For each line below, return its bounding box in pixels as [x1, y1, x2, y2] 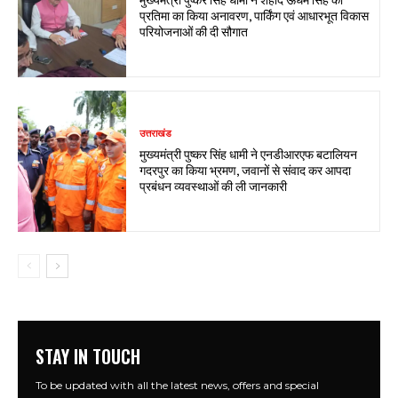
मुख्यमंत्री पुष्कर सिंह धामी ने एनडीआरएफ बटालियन [139, 144, 358, 163]
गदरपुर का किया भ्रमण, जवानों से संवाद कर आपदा [139, 160, 352, 179]
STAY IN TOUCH [36, 343, 140, 370]
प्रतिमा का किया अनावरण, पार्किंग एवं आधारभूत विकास [139, 5, 370, 25]
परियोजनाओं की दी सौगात [139, 21, 249, 41]
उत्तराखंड [139, 127, 172, 140]
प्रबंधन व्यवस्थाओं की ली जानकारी [139, 176, 288, 195]
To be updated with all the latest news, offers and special [36, 378, 319, 393]
